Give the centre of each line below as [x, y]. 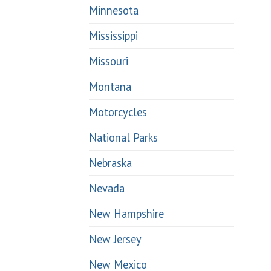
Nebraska [110, 163]
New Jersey [115, 239]
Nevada [107, 188]
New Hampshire [126, 214]
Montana [110, 87]
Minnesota [114, 11]
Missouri [109, 61]
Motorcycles [118, 112]
